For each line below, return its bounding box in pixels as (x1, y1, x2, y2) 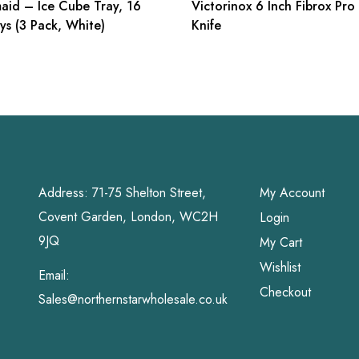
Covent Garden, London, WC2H (38, 208, 218, 227)
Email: (38, 266, 70, 285)
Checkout (259, 283, 311, 302)
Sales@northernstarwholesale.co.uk (38, 290, 228, 309)
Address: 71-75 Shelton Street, (38, 184, 206, 203)
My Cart (259, 233, 302, 252)
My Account (259, 184, 325, 203)
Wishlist (259, 258, 301, 277)
